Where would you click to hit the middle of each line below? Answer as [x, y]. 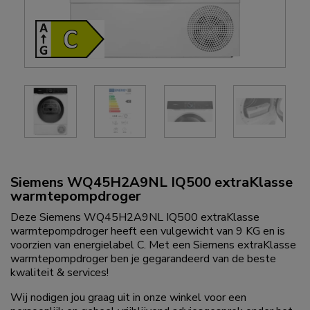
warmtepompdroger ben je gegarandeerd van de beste [143, 258]
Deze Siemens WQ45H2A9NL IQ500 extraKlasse [135, 217]
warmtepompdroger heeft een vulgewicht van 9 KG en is [148, 231]
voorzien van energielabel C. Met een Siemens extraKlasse [153, 245]
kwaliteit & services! [60, 272]
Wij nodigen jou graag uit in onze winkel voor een [128, 297]
